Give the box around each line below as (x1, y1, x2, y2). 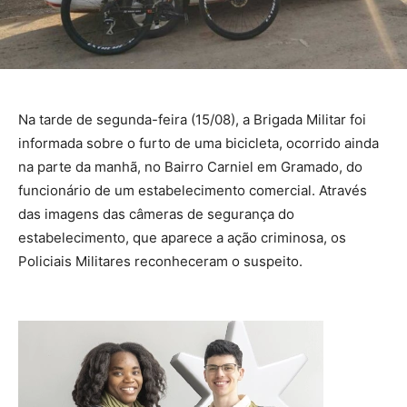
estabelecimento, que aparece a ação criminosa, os (18, 228, 346, 246)
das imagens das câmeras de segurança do (18, 204, 294, 223)
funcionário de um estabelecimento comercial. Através (18, 181, 367, 199)
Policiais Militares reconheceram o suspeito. (18, 252, 303, 270)
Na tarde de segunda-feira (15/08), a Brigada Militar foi (18, 110, 366, 128)
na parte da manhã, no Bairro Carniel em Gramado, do (18, 157, 362, 175)
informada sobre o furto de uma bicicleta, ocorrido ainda (18, 134, 379, 152)
